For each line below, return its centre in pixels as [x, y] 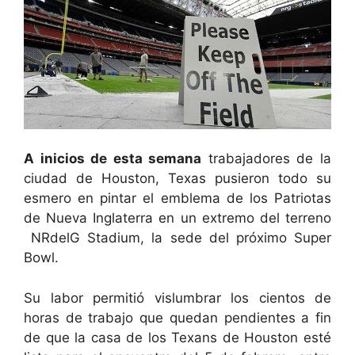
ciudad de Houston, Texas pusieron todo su [177, 179]
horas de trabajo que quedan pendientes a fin [177, 317]
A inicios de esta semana [113, 159]
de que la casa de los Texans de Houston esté [177, 337]
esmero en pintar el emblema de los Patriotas [177, 198]
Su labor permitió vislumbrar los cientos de [177, 298]
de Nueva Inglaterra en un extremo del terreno [177, 218]
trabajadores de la [267, 159]
